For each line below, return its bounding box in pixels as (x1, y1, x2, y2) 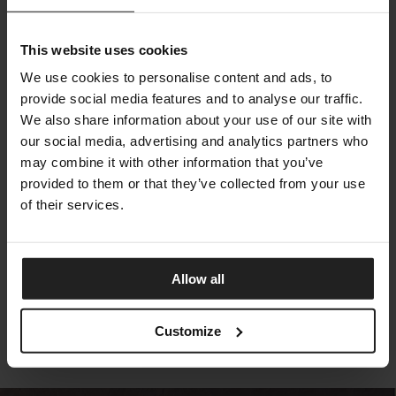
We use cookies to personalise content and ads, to (20, 69, 332, 85)
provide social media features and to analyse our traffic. (20, 90, 363, 106)
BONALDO (13, 249, 79, 270)
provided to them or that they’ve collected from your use (20, 175, 365, 191)
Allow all (171, 270, 225, 286)
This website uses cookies (20, 42, 188, 57)
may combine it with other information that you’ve (20, 154, 324, 170)
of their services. (20, 196, 124, 212)
